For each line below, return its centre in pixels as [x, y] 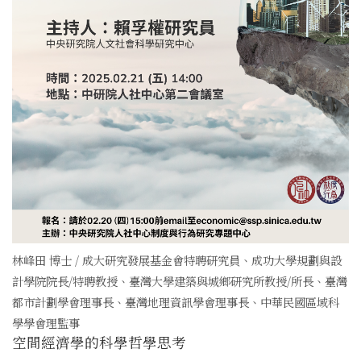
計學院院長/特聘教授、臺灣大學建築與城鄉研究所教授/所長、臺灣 [180, 280]
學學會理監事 [46, 322]
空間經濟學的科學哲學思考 [99, 342]
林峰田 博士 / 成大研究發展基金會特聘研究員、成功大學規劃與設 [177, 259]
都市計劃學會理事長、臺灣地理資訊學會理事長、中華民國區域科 [176, 301]
